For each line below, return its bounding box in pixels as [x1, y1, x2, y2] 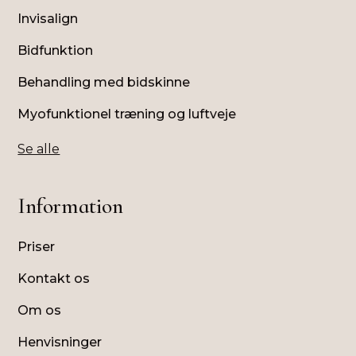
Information [17, 192, 123, 219]
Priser [17, 238, 56, 254]
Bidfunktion [17, 42, 94, 58]
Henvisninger [17, 334, 103, 350]
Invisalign [17, 10, 79, 26]
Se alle [17, 141, 60, 157]
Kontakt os [17, 270, 91, 286]
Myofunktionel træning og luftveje [17, 106, 237, 122]
